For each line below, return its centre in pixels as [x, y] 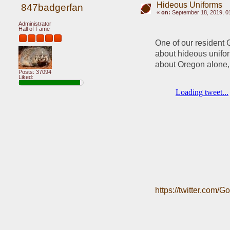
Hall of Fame [34, 29]
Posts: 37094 [35, 72]
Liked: [26, 77]
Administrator [35, 24]
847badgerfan [52, 8]
